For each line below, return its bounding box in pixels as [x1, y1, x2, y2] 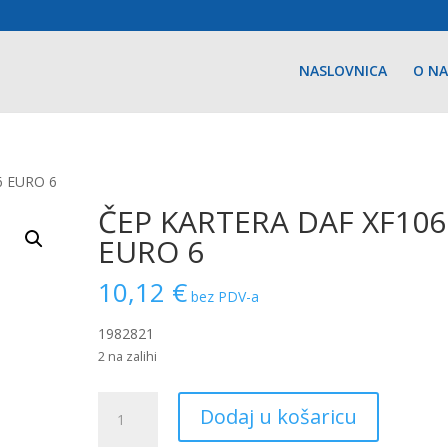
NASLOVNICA [298, 61, 387, 80]
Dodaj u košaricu [200, 403, 358, 430]
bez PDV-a [191, 287, 260, 306]
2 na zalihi [98, 347, 158, 365]
